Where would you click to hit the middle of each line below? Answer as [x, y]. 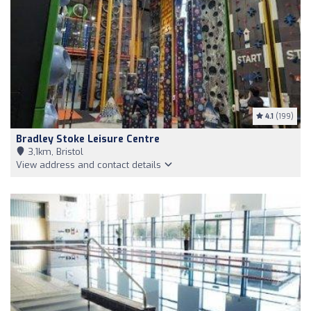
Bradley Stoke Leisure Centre [88, 139]
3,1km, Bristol [54, 151]
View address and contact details [90, 165]
